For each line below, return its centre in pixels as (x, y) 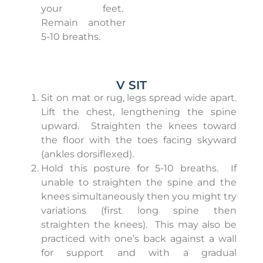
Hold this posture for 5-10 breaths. (130, 168)
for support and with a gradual (139, 253)
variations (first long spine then (139, 211)
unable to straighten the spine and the (139, 183)
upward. (60, 126)
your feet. (82, 9)
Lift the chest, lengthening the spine (139, 112)
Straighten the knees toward (164, 126)
